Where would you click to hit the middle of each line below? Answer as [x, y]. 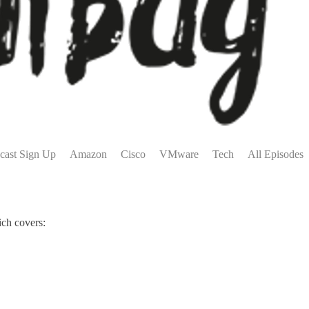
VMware [179, 154]
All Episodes [276, 154]
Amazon [88, 154]
